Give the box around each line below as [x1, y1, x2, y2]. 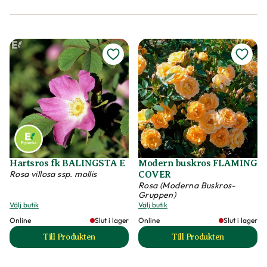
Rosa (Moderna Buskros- [138, 180, 235, 191]
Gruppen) [138, 190, 176, 200]
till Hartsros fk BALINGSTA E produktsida [68, 238, 225, 247]
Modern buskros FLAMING [138, 158, 257, 169]
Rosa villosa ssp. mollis [10, 169, 97, 179]
